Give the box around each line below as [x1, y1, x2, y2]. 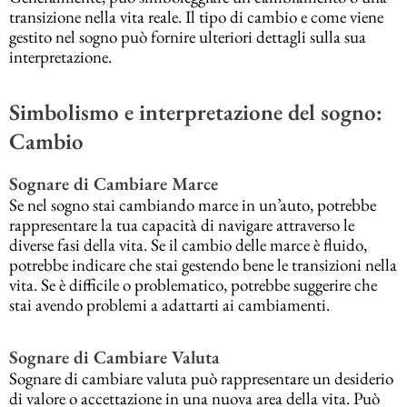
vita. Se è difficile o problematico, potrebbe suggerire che [9, 273, 377, 296]
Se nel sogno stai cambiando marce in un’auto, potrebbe [9, 193, 376, 216]
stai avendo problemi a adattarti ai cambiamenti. [9, 293, 330, 316]
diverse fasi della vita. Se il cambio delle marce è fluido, [9, 233, 367, 256]
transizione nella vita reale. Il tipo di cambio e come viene [9, 5, 383, 29]
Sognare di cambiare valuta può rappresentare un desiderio [9, 367, 393, 391]
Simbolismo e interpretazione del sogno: [9, 97, 382, 127]
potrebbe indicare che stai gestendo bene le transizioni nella [9, 253, 397, 276]
